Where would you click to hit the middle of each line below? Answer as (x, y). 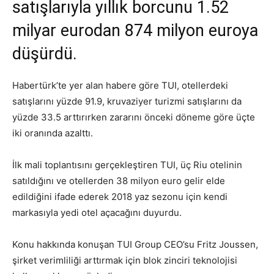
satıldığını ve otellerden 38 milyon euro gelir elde (119, 180)
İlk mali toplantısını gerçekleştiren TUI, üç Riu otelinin (127, 165)
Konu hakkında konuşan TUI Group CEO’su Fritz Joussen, (135, 244)
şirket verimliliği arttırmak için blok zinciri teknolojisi (125, 260)
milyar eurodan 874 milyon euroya (135, 30)
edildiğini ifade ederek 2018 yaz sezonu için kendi (120, 196)
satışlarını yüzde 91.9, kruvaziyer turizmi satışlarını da (127, 101)
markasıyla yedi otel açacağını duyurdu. (97, 212)
